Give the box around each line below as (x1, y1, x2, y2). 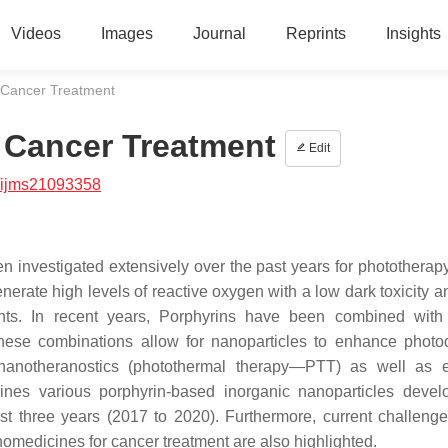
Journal (192, 25, 246, 42)
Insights (385, 25, 441, 42)
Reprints (285, 25, 346, 42)
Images (100, 25, 153, 42)
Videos (10, 25, 61, 42)
